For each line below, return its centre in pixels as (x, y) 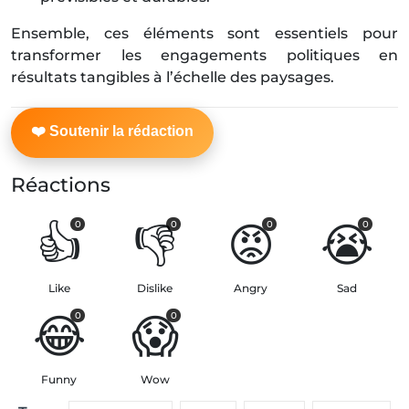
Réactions (61, 185)
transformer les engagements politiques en (204, 56)
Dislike (155, 288)
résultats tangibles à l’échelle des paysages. (173, 78)
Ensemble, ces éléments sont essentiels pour (204, 34)
